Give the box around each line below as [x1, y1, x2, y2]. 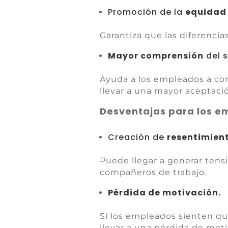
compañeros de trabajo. [100, 167, 207, 177]
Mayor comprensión [108, 50, 204, 62]
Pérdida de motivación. [108, 187, 221, 198]
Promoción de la [108, 6, 186, 18]
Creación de [108, 131, 167, 143]
